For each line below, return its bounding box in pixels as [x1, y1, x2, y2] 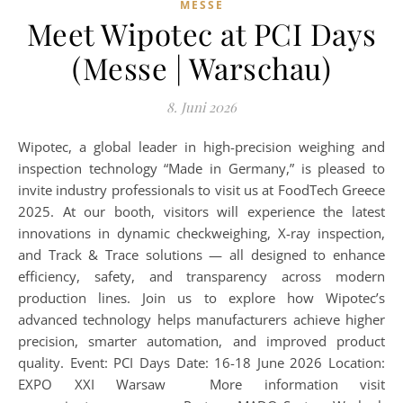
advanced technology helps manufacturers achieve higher [18, 310, 385, 328]
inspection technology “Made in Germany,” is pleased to [18, 159, 385, 177]
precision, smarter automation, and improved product [18, 332, 385, 350]
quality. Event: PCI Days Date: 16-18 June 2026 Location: [18, 354, 385, 372]
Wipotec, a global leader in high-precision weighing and [18, 138, 31, 156]
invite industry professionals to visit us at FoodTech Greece [18, 181, 385, 199]
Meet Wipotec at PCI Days [26, 13, 377, 53]
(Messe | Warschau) [72, 48, 331, 87]
